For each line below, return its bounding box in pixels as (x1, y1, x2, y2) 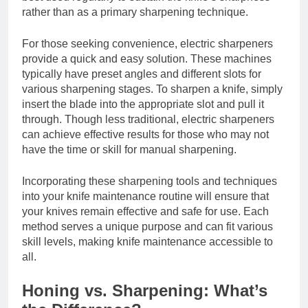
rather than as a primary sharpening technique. (22, 6, 248, 19)
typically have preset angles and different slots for (22, 68, 261, 80)
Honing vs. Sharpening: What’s (22, 281, 267, 300)
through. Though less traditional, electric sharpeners (22, 113, 274, 126)
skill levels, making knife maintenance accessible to (22, 236, 273, 248)
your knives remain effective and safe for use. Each (22, 206, 269, 218)
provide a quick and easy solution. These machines (22, 53, 272, 65)
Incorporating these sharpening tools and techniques (22, 175, 277, 188)
